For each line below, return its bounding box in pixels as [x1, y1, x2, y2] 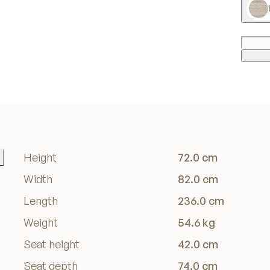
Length [24, 194, 58, 208]
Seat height [24, 237, 80, 251]
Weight [24, 216, 58, 230]
